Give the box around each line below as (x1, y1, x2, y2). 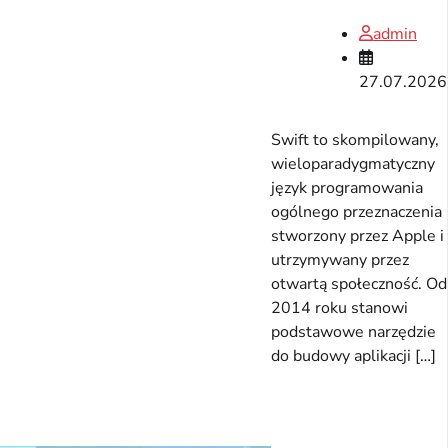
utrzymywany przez (271, 249, 409, 272)
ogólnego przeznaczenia (271, 201, 442, 224)
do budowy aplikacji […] (271, 345, 436, 368)
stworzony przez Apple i (271, 225, 444, 248)
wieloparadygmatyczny (271, 153, 435, 176)
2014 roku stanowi (271, 297, 408, 320)
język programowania (271, 177, 423, 200)
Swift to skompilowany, (271, 129, 439, 152)
